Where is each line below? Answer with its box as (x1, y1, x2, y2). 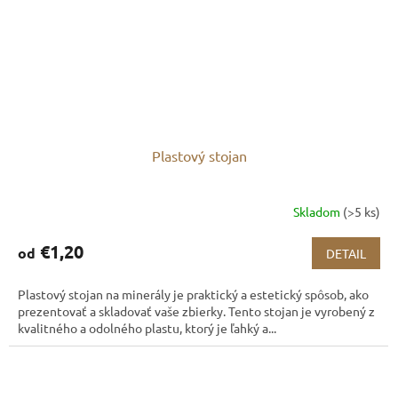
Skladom (293, 203, 343, 219)
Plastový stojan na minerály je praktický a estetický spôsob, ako (18, 286, 369, 303)
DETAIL (326, 245, 366, 262)
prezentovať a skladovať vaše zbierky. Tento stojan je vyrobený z (18, 303, 375, 320)
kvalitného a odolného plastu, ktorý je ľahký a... (18, 320, 276, 337)
